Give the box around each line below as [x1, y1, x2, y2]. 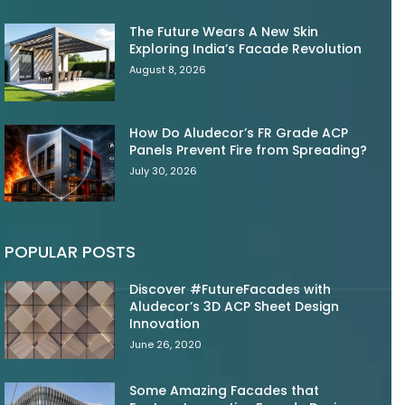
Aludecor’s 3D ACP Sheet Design [129, 297, 340, 316]
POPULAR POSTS [5, 240, 136, 264]
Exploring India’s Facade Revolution [129, 39, 363, 58]
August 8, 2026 [129, 61, 207, 77]
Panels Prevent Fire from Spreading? [129, 140, 368, 159]
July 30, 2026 [129, 163, 198, 178]
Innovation [129, 315, 201, 334]
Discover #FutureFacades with [129, 280, 332, 299]
